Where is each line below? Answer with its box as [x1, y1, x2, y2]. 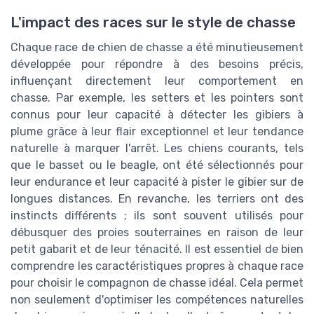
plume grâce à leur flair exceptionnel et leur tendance [11, 124, 303, 138]
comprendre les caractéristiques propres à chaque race [11, 259, 303, 273]
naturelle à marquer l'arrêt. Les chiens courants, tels [11, 141, 303, 155]
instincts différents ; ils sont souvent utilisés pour [11, 208, 303, 222]
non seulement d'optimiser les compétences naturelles [11, 292, 303, 306]
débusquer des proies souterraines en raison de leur [11, 225, 303, 239]
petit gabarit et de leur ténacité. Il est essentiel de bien [11, 242, 303, 256]
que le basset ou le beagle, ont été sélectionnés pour [11, 158, 303, 172]
